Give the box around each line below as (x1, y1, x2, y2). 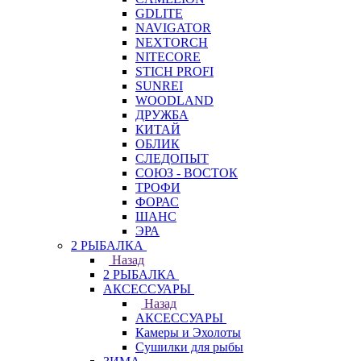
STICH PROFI (135, 64, 214, 78)
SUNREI (135, 79, 183, 93)
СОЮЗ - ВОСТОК (135, 166, 238, 180)
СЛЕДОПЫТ (135, 151, 209, 165)
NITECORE (135, 50, 201, 64)
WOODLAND (135, 93, 214, 107)
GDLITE (135, 6, 183, 20)
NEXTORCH (135, 35, 208, 49)
